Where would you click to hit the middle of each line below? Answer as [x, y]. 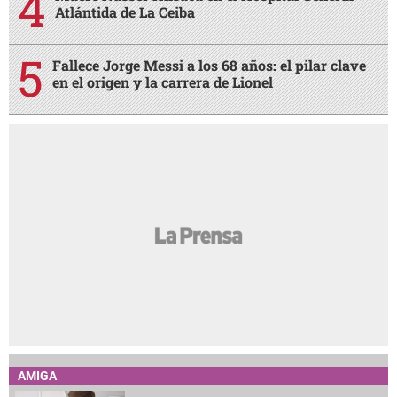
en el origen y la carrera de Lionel [163, 82]
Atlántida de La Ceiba [125, 12]
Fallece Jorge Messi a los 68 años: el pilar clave [209, 66]
